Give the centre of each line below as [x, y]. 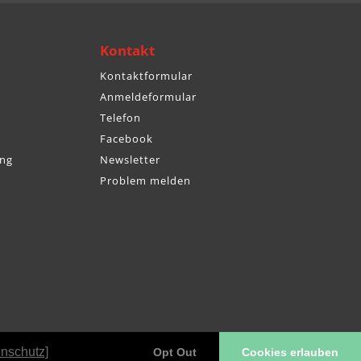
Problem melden [146, 180]
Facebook [127, 138]
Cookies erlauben [290, 353]
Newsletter [131, 159]
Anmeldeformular [149, 96]
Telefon [121, 117]
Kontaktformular [147, 75]
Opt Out [175, 353]
